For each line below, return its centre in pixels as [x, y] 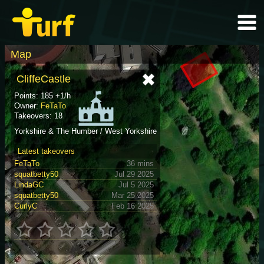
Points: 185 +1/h [42, 96]
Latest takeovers [46, 151]
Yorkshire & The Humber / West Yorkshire [85, 131]
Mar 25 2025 [133, 195]
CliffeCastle [44, 79]
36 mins [140, 163]
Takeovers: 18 [38, 116]
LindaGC [29, 184]
